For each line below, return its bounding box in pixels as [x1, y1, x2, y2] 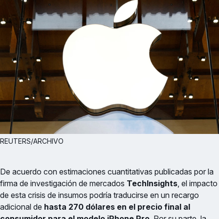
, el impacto [177, 178, 218, 188]
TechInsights [127, 178, 177, 188]
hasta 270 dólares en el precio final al [44, 201, 190, 212]
